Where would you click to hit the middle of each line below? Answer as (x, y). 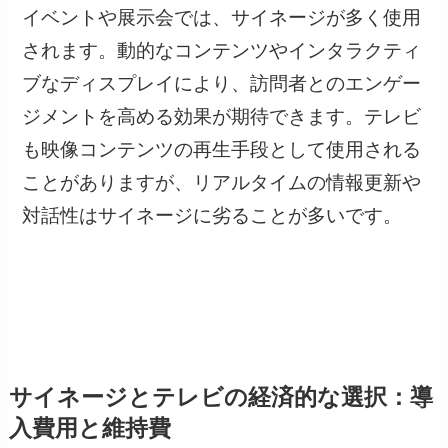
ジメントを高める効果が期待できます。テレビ (222, 117)
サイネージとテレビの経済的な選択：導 (220, 398)
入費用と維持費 (89, 429)
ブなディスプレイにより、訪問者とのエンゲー (222, 84)
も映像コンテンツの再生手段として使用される (222, 150)
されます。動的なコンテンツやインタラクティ (222, 51)
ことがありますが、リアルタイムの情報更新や (222, 183)
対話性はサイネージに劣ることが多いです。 (212, 216)
